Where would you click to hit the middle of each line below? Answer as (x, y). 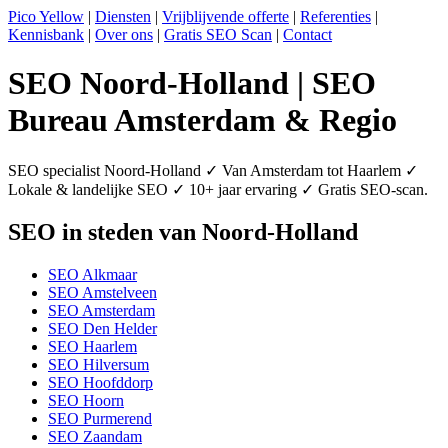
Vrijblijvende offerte (225, 16)
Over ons (124, 34)
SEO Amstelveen (102, 292)
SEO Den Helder (102, 328)
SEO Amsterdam (101, 310)
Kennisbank (46, 34)
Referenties (335, 16)
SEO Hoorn (86, 400)
